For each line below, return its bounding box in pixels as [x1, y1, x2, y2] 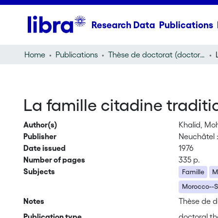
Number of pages [23, 155, 85, 164]
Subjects [23, 167, 55, 176]
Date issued [23, 144, 66, 152]
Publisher [23, 132, 56, 141]
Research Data [91, 19, 155, 30]
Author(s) [23, 120, 57, 129]
